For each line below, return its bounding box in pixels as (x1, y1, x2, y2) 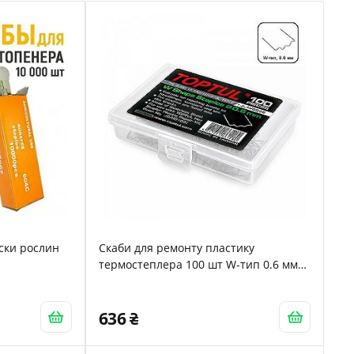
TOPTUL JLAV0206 (98, 273, 190, 288)
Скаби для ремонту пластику (98, 240, 254, 255)
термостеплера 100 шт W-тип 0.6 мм (98, 257, 298, 272)
